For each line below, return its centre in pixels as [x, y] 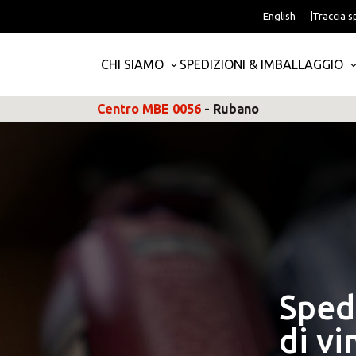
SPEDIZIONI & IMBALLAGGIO [261, 64]
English [279, 16]
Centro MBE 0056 [149, 109]
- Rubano [232, 109]
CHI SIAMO [132, 64]
